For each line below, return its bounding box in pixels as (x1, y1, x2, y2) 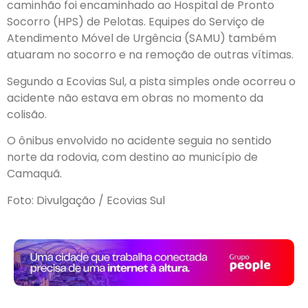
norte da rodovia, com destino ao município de (7, 149, 258, 166)
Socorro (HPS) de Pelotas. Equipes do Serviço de (7, 14, 265, 30)
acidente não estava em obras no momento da (7, 89, 263, 106)
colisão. (7, 106, 47, 122)
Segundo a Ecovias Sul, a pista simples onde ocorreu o (7, 73, 296, 89)
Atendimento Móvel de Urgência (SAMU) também (7, 30, 276, 47)
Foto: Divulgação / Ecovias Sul (7, 192, 165, 208)
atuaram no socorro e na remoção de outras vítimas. (7, 47, 294, 63)
